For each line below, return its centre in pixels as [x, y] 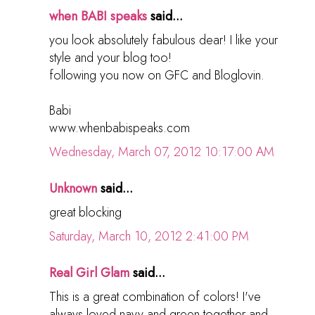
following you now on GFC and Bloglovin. [157, 75]
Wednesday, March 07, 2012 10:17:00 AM [162, 152]
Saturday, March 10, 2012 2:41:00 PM [149, 236]
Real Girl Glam [89, 272]
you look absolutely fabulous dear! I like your [163, 40]
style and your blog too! [110, 57]
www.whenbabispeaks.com [120, 128]
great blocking [85, 212]
